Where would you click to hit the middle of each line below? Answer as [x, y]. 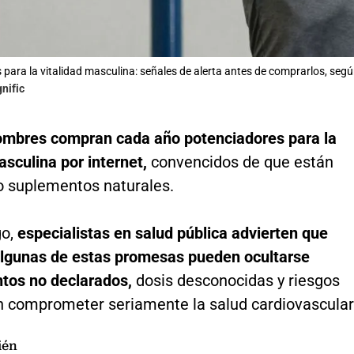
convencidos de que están [240, 162]
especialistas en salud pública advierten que [172, 233]
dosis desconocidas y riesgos [237, 281]
